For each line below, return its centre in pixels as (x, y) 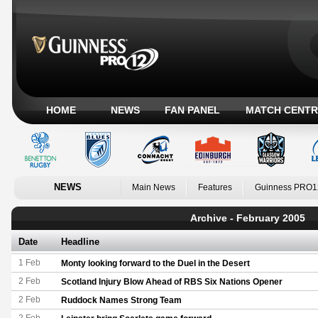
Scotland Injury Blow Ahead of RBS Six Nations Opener (172, 282)
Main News (154, 187)
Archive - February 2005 (247, 218)
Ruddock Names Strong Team (121, 300)
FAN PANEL (192, 110)
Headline (80, 242)
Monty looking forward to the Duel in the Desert (155, 263)
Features (215, 187)
